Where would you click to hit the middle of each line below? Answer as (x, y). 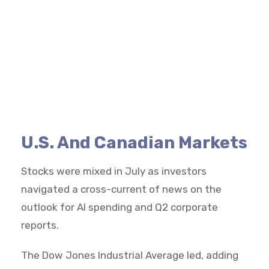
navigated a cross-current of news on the (121, 189)
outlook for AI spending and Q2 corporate (119, 207)
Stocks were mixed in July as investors (114, 171)
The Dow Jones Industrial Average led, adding (130, 255)
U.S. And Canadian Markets (134, 142)
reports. (40, 225)
